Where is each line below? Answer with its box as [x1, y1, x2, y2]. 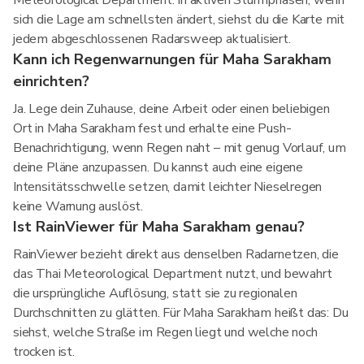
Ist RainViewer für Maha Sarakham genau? [13, 217, 305, 236]
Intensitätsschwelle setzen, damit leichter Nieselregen [13, 178, 323, 196]
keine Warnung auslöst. [13, 197, 144, 215]
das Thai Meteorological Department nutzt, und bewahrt [13, 265, 332, 283]
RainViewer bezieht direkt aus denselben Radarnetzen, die [13, 245, 339, 263]
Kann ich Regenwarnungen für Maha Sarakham [13, 50, 331, 69]
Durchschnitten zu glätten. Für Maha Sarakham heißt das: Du [13, 304, 349, 322]
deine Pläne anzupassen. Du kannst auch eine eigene [13, 158, 304, 176]
